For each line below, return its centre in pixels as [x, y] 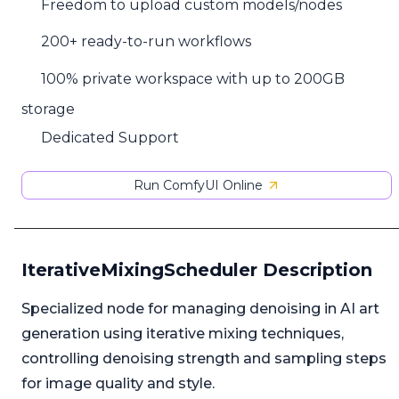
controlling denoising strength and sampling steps [204, 359]
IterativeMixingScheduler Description [197, 270]
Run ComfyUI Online [198, 186]
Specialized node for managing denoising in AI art [200, 309]
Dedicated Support [110, 137]
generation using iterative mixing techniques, [183, 334]
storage [48, 109]
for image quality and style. [118, 384]
